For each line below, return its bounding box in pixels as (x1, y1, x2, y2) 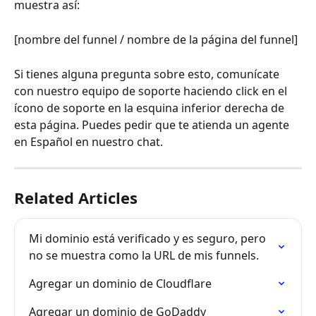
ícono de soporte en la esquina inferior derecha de (14, 99, 287, 116)
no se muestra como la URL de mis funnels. (29, 247, 259, 263)
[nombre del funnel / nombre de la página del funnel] (14, 31, 298, 47)
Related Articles (14, 186, 138, 208)
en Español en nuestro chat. (14, 133, 163, 150)
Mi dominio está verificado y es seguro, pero (29, 230, 269, 246)
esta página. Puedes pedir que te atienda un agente (14, 116, 292, 133)
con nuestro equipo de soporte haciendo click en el (14, 83, 290, 99)
